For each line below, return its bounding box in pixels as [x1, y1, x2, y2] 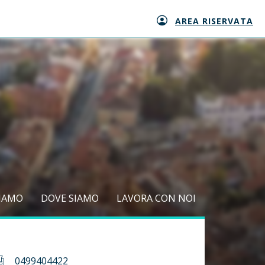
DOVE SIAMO [41, 192, 99, 205]
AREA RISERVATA [175, 15, 253, 27]
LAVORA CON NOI [117, 192, 196, 205]
